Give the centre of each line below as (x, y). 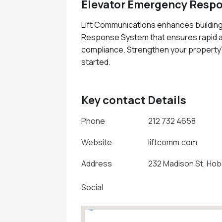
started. (96, 62)
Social (92, 187)
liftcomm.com (173, 142)
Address (97, 163)
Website (97, 142)
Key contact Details (134, 100)
